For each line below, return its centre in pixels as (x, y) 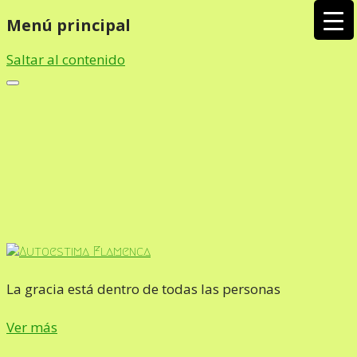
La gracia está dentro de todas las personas (143, 289)
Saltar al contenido (66, 59)
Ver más (32, 328)
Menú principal (69, 25)
